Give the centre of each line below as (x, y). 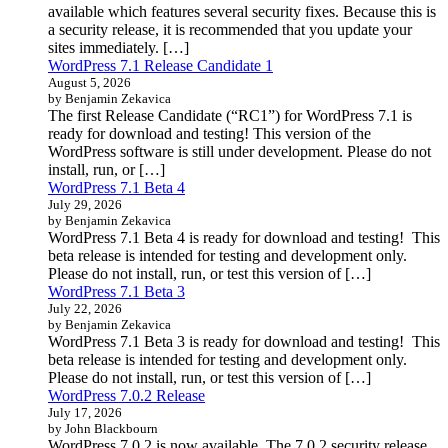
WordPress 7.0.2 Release (126, 395)
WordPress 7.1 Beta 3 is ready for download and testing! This (244, 341)
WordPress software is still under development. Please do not (239, 151)
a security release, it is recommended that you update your (230, 29)
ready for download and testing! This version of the (209, 133)
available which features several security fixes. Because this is (242, 11)
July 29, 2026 (85, 204)
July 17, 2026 (85, 412)
